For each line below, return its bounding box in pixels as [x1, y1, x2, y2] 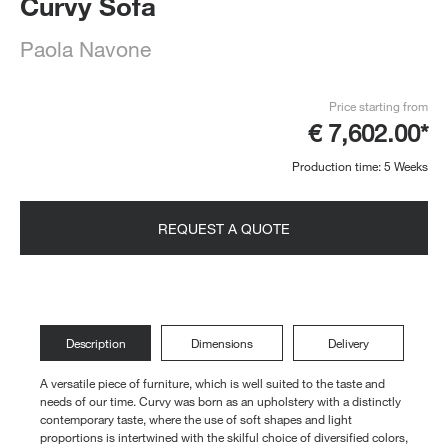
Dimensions [191, 335, 254, 351]
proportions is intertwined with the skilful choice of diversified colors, [40, 429, 408, 445]
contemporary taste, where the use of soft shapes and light [40, 411, 352, 427]
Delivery [327, 335, 370, 351]
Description [65, 335, 126, 351]
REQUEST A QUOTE [158, 219, 290, 237]
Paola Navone [20, 36, 151, 62]
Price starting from [329, 98, 428, 114]
